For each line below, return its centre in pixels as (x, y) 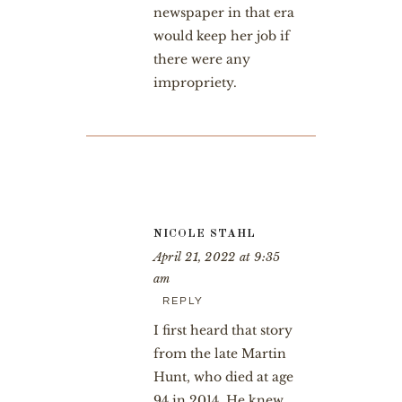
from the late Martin (219, 353)
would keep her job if (221, 35)
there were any (201, 59)
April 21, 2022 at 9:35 (217, 257)
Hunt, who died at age (223, 376)
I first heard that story (223, 330)
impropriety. (195, 82)
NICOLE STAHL (204, 233)
